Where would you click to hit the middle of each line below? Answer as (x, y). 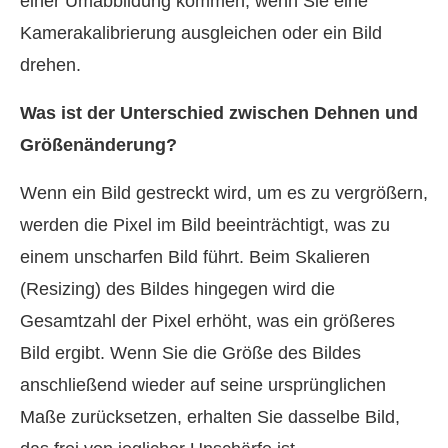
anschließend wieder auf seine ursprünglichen (203, 385)
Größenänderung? (98, 145)
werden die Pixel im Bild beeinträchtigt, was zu (205, 225)
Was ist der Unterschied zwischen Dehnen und (219, 113)
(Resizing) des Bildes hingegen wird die (177, 289)
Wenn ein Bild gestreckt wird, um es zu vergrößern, (224, 193)
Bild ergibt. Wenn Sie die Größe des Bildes (190, 353)
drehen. (50, 65)
